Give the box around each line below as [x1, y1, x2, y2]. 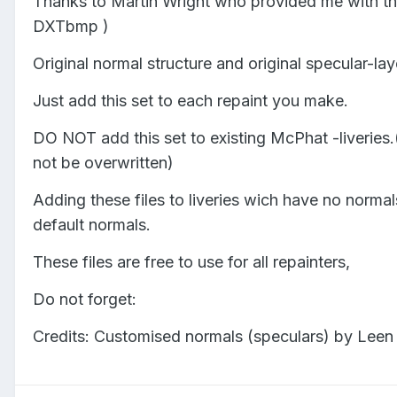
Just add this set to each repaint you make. [33, 90, 348, 110]
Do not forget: [33, 289, 136, 308]
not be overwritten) [33, 152, 174, 172]
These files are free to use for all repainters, [33, 252, 350, 271]
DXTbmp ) [33, 16, 109, 35]
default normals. [33, 214, 151, 234]
